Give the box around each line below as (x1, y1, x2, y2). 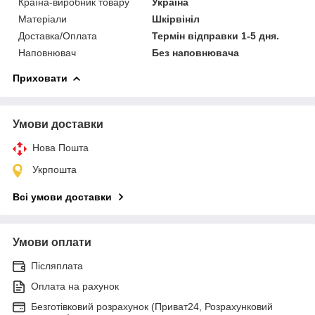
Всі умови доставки (13, 191, 112, 202)
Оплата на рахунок (31, 280, 119, 292)
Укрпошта (32, 163, 77, 175)
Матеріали (18, 13, 67, 25)
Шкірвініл (152, 13, 200, 25)
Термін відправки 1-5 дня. (152, 30, 280, 41)
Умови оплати (13, 236, 91, 248)
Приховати (13, 72, 67, 84)
